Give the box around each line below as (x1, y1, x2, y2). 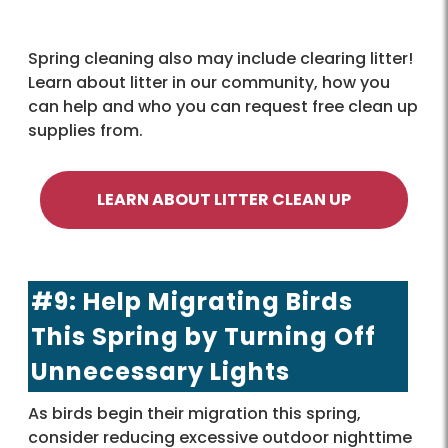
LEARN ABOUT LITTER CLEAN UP (97, 187, 351, 211)
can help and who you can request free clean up (28, 94, 418, 118)
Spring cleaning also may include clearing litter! (28, 46, 413, 70)
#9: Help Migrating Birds (31, 284, 353, 318)
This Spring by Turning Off (31, 319, 376, 353)
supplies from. (28, 118, 147, 142)
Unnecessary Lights (31, 354, 290, 388)
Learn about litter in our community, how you (28, 70, 390, 94)
